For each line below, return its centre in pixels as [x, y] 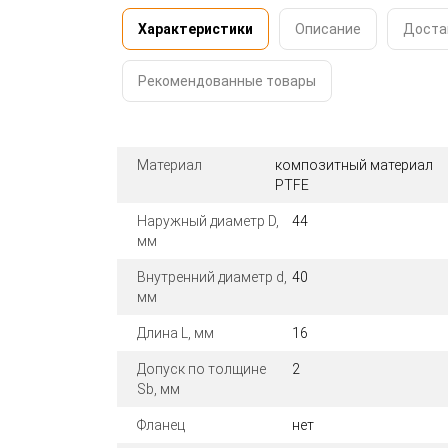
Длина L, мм [175, 333]
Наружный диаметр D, [208, 221]
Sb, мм [158, 389]
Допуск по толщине [201, 369]
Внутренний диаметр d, [212, 277]
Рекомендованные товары [227, 81]
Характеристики [195, 29]
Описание [328, 29]
